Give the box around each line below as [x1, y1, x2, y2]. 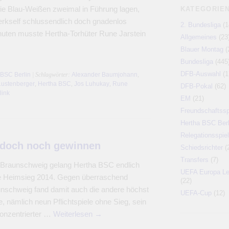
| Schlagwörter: [30, 71, 72, 78]
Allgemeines [180, 33, 217, 41]
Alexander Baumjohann [71, 71, 138, 78]
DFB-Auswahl [180, 70, 221, 78]
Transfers [180, 156, 209, 164]
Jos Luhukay [74, 80, 109, 87]
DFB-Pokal [180, 82, 213, 90]
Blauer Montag [180, 45, 223, 53]
